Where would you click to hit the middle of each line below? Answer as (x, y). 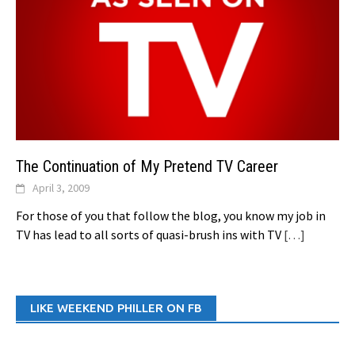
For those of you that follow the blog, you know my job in (171, 215)
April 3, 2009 (61, 187)
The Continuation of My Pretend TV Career (147, 166)
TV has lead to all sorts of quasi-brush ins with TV (149, 234)
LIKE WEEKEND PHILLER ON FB (116, 307)
